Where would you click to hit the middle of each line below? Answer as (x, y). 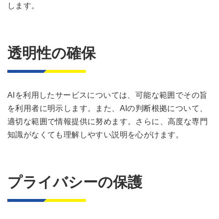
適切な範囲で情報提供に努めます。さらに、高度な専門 (108, 122)
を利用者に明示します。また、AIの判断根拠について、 (108, 109)
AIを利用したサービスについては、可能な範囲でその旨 (108, 95)
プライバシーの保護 (75, 182)
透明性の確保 (52, 53)
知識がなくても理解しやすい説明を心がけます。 (96, 135)
